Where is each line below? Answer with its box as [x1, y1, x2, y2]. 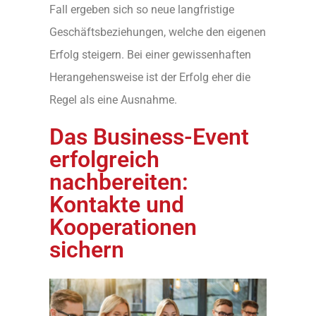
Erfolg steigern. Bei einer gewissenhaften [49, 47, 251, 61]
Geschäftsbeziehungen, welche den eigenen [49, 25, 266, 39]
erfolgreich [49, 145, 159, 173]
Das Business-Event [49, 123, 249, 150]
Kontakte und [49, 190, 184, 218]
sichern [49, 236, 124, 263]
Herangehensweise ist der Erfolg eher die [49, 70, 250, 84]
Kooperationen [49, 213, 197, 241]
